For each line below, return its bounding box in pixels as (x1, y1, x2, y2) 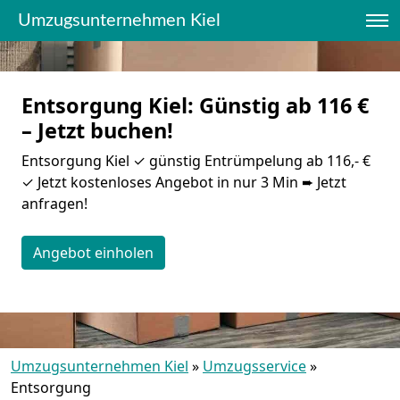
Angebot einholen (33, 243, 154, 262)
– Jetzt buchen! (21, 116, 173, 145)
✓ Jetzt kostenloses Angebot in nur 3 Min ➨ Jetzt (21, 172, 346, 192)
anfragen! (21, 194, 87, 213)
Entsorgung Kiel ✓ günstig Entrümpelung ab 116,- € (21, 151, 371, 171)
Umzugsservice (203, 356, 306, 376)
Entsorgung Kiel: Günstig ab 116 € (21, 91, 369, 120)
